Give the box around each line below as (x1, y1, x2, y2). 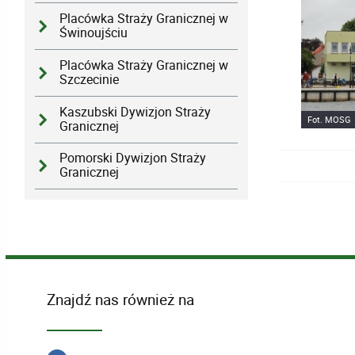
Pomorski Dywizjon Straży (59, 150, 207, 167)
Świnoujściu (59, 25, 128, 42)
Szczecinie (59, 71, 120, 88)
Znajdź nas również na (46, 288, 194, 311)
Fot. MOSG (307, 113, 352, 126)
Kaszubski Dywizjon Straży (59, 103, 212, 120)
